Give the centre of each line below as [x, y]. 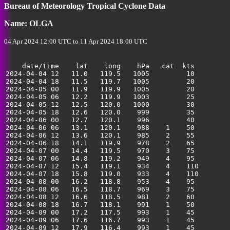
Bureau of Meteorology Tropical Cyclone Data [85, 6]
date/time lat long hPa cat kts [100, 66]
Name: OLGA [29, 23]
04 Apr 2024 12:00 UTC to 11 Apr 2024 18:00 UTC [76, 41]
